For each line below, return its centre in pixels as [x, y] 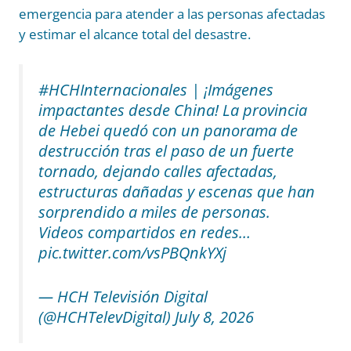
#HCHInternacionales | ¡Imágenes [156, 90]
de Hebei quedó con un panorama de [168, 131]
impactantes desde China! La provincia [173, 110]
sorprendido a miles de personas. [154, 212]
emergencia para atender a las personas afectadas [172, 14]
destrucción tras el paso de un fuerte [166, 151]
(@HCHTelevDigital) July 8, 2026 [146, 317]
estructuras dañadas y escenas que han [177, 192]
